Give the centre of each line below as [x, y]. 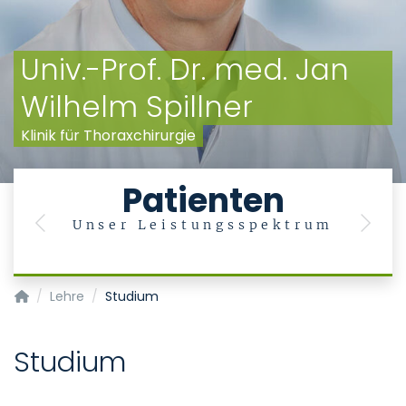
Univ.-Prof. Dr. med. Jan [185, 69]
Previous [69, 232]
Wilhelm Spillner [137, 106]
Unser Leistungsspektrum [203, 225]
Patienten [203, 201]
